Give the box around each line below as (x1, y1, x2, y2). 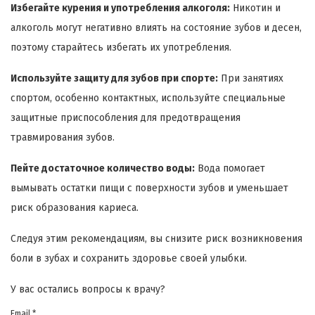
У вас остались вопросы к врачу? (11, 283, 165, 296)
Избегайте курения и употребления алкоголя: (11, 2, 230, 15)
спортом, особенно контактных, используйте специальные (11, 92, 285, 105)
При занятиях (218, 72, 283, 85)
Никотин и (230, 2, 281, 15)
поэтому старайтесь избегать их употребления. (11, 41, 231, 54)
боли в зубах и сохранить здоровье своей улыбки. (11, 252, 247, 265)
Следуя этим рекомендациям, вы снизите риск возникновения (11, 233, 302, 245)
